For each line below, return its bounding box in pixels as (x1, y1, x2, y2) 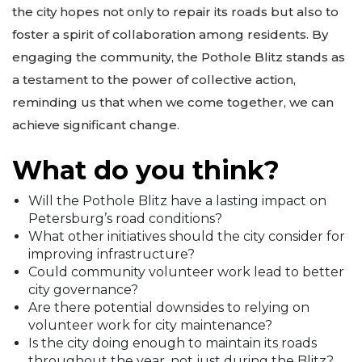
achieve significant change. (12, 117, 179, 133)
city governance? (28, 281, 138, 297)
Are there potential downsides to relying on (28, 299, 309, 315)
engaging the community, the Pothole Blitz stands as (12, 49, 345, 65)
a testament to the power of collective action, (12, 72, 296, 88)
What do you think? (12, 154, 280, 186)
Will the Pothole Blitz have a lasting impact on (28, 192, 326, 208)
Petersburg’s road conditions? (28, 210, 222, 226)
